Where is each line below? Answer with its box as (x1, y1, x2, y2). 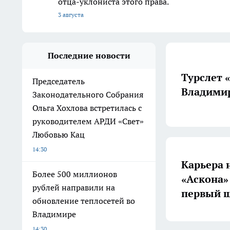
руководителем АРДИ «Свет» (32, 116, 144, 127)
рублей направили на (32, 182, 115, 193)
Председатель (32, 76, 85, 87)
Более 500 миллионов (32, 169, 117, 180)
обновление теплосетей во (32, 196, 135, 206)
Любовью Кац (32, 129, 85, 140)
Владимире (32, 209, 78, 220)
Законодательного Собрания (32, 89, 143, 100)
